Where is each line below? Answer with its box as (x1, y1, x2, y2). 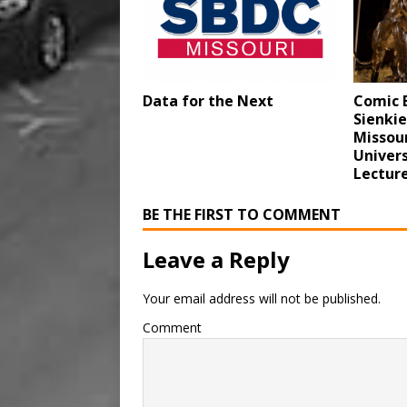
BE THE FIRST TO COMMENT (143, 203, 341, 224)
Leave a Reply (143, 243, 290, 274)
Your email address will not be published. (143, 289, 381, 307)
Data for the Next (143, 90, 273, 111)
